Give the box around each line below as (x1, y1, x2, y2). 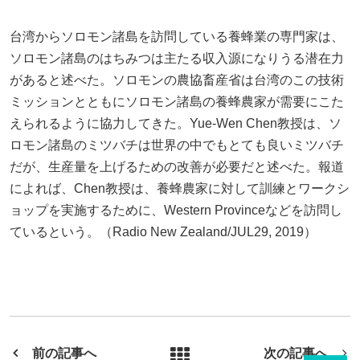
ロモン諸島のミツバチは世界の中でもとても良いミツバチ (10, 138, 344, 152)
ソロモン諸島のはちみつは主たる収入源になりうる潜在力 (10, 51, 344, 65)
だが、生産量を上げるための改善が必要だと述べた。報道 (10, 160, 344, 174)
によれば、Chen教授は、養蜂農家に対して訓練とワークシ (10, 182, 350, 195)
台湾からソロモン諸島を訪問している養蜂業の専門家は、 (10, 30, 344, 43)
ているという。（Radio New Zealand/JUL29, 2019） (10, 225, 317, 239)
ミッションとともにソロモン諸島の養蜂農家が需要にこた (10, 95, 344, 108)
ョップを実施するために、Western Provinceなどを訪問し (10, 203, 342, 217)
